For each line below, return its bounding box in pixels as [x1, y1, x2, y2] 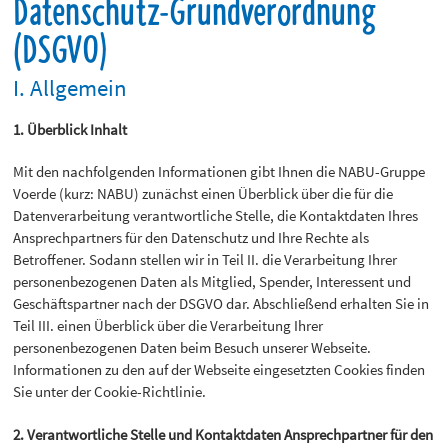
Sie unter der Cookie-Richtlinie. [13, 382, 207, 402]
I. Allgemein [13, 74, 128, 102]
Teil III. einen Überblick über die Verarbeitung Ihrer [13, 316, 324, 336]
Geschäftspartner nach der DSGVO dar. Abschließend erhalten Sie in [13, 294, 430, 314]
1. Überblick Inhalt [13, 120, 128, 140]
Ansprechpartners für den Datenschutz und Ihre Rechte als [13, 228, 370, 248]
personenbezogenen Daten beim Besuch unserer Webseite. [13, 338, 372, 358]
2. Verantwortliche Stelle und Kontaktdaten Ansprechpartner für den [13, 424, 434, 444]
